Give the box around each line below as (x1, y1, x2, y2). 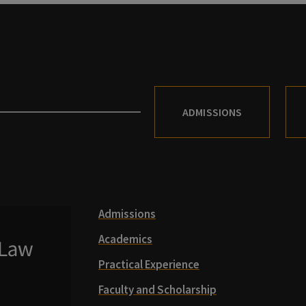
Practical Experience (98, 256, 199, 272)
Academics (98, 231, 152, 247)
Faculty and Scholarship (98, 281, 217, 297)
